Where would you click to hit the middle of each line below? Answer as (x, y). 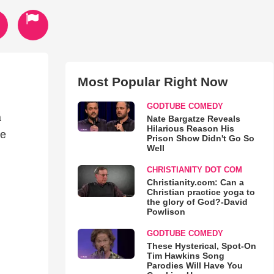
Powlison (166, 212)
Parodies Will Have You (194, 265)
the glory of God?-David (197, 202)
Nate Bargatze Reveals (193, 119)
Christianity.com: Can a (195, 182)
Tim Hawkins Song (185, 256)
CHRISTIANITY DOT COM (194, 170)
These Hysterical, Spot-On (201, 246)
